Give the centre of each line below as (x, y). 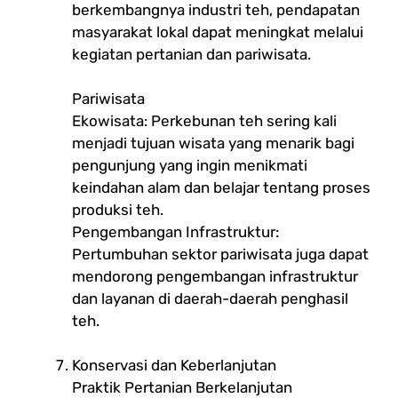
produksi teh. (118, 209)
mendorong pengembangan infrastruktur (215, 276)
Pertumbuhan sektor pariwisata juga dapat (220, 254)
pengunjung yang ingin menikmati (190, 165)
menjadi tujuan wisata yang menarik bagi (213, 143)
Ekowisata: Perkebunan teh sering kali (204, 120)
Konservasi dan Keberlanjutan (174, 365)
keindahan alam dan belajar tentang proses (221, 187)
